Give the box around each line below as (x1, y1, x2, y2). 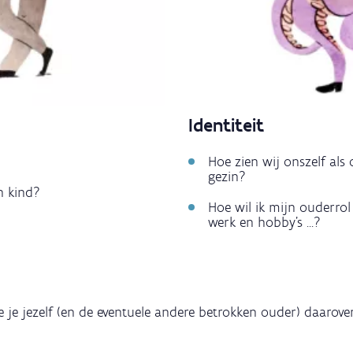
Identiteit (188, 113, 264, 137)
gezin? (208, 168, 246, 186)
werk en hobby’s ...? (208, 214, 321, 232)
